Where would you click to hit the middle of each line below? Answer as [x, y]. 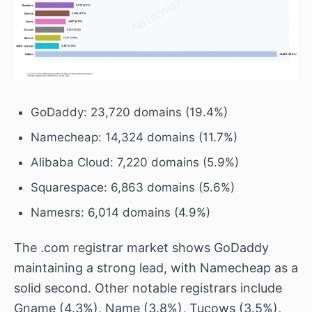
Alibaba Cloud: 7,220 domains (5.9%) [135, 162]
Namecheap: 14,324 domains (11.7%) [134, 137]
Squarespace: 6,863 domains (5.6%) [133, 187]
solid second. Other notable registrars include [148, 288]
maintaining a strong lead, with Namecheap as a [156, 267]
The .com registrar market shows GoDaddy [141, 247]
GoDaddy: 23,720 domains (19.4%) [129, 112]
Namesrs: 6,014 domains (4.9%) [120, 212]
